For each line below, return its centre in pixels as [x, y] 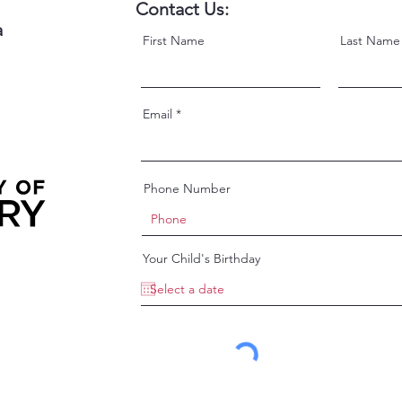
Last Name [370, 40]
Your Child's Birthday [201, 258]
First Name [174, 40]
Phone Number [187, 188]
